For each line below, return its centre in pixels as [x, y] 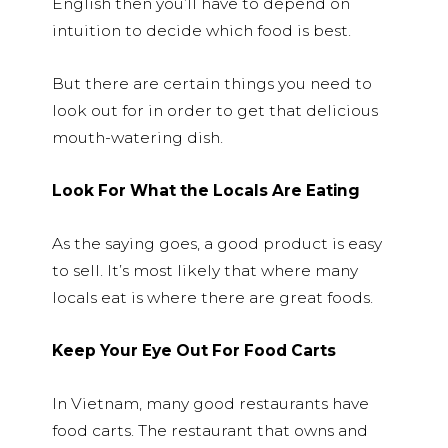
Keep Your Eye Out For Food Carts [194, 350]
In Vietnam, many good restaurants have [210, 403]
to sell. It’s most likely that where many [205, 270]
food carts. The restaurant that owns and [210, 430]
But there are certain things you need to [212, 83]
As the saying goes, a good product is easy [217, 243]
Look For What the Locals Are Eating [206, 190]
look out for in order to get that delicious [215, 110]
